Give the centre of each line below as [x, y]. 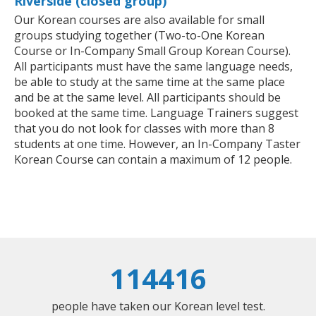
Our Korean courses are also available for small [139, 19]
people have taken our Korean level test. [158, 306]
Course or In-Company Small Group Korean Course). [152, 50]
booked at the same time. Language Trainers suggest [156, 113]
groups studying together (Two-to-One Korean [139, 35]
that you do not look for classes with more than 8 [144, 128]
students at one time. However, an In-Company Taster [157, 144]
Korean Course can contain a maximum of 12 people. [153, 159]
